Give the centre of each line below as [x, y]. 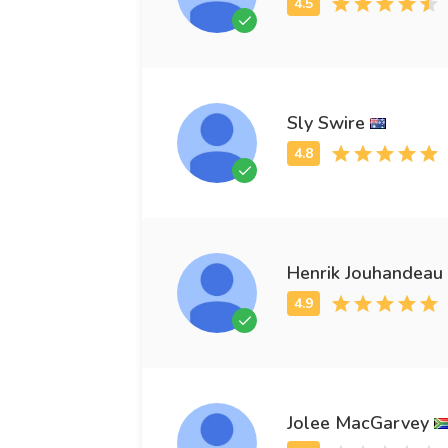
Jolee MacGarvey [358, 422]
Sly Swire [326, 122]
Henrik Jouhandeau [365, 272]
